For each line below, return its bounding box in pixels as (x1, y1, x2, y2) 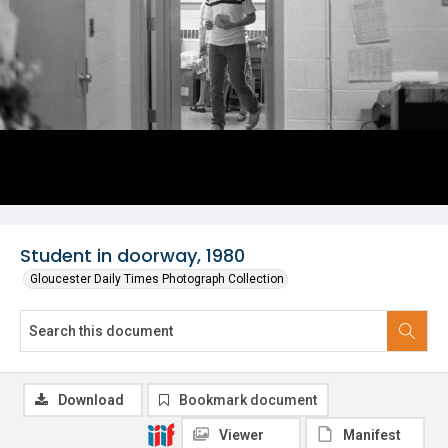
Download (58, 392, 124, 408)
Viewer (219, 427, 264, 443)
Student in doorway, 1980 (20, 243, 245, 268)
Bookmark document (179, 392, 317, 408)
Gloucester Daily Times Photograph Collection (30, 272, 284, 286)
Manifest (343, 427, 401, 443)
